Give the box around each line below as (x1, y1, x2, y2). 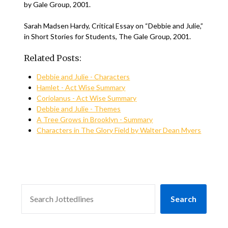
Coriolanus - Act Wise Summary (37, 94, 137, 102)
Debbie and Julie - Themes (37, 104, 121, 113)
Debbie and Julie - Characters (37, 72, 130, 81)
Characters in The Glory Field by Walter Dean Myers (37, 126, 202, 134)
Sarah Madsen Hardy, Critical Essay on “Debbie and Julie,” (24, 21, 204, 30)
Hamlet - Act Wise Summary (37, 83, 126, 92)
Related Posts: (24, 53, 82, 63)
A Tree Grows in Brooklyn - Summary (37, 115, 153, 124)
